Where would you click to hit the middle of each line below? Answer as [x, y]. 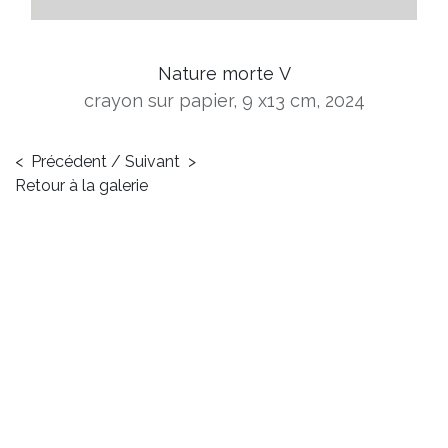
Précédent [69, 161]
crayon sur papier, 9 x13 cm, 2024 [224, 100]
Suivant [152, 161]
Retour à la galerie [81, 185]
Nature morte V [224, 73]
